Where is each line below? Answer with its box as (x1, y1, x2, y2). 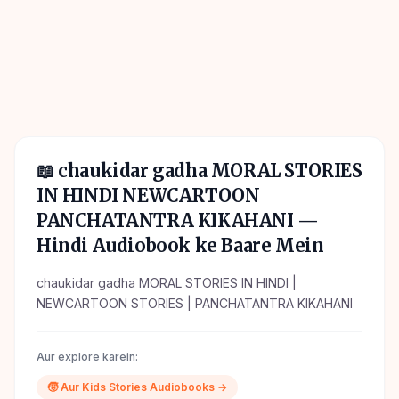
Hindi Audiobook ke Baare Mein (37, 234, 324, 256)
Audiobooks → (147, 380, 227, 394)
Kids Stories (82, 380, 147, 394)
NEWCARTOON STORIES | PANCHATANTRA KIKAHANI (37, 296, 353, 311)
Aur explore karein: (37, 350, 138, 363)
